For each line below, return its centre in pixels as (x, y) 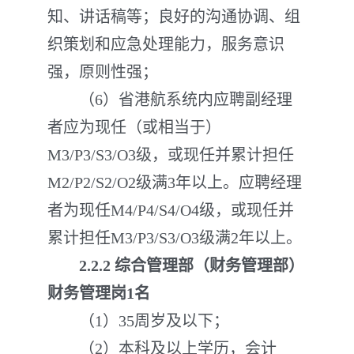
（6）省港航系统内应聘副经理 (170, 100)
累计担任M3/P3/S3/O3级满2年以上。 (175, 238)
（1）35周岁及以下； (138, 321)
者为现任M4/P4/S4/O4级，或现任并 (171, 210)
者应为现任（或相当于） (134, 127)
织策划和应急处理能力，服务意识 (166, 44)
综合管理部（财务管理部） (209, 265)
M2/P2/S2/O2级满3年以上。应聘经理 (175, 183)
